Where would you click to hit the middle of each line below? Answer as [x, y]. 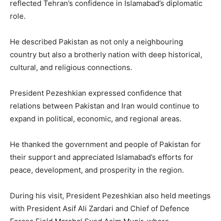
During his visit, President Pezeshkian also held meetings [110, 195]
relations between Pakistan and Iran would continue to [105, 106]
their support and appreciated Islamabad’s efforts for [102, 157]
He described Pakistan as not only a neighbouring [96, 41]
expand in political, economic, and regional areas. [96, 118]
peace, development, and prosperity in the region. [97, 170]
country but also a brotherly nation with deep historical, [106, 54]
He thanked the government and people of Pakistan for [105, 144]
